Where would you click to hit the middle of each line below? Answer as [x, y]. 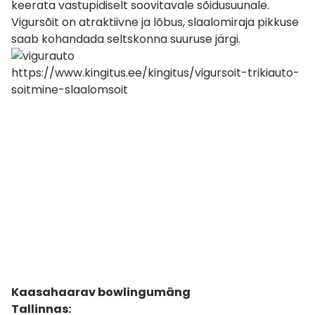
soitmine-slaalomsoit [70, 90]
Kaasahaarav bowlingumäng [101, 292]
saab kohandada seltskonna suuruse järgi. [126, 39]
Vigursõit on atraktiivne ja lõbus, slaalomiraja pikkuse [155, 22]
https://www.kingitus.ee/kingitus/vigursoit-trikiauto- [155, 73]
